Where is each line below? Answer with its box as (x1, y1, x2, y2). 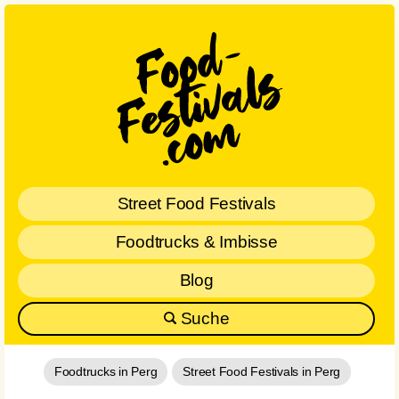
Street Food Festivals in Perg (183, 364, 341, 379)
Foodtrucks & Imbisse (115, 232, 278, 251)
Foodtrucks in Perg (53, 364, 158, 379)
